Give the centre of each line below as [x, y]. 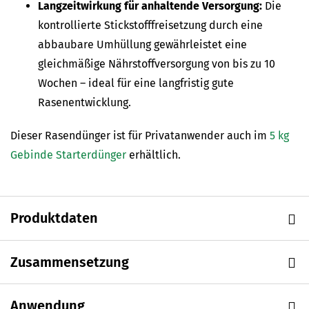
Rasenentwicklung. [84, 103]
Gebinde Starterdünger [68, 155]
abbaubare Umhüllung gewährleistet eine [142, 45]
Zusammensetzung [70, 262]
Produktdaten [54, 218]
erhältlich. [153, 155]
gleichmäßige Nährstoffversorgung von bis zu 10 [157, 64]
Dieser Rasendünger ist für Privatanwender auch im [140, 136]
